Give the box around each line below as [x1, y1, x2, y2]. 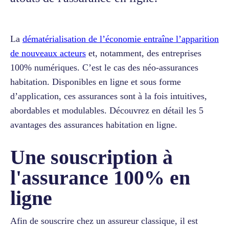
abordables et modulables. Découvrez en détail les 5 [10, 105, 203, 116]
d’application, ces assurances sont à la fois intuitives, [10, 90, 207, 101]
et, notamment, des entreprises [86, 48, 201, 58]
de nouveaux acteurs [10, 48, 86, 58]
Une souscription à [10, 145, 173, 169]
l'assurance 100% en [10, 166, 190, 189]
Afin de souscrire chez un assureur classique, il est [10, 215, 198, 226]
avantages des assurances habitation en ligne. [10, 119, 180, 130]
